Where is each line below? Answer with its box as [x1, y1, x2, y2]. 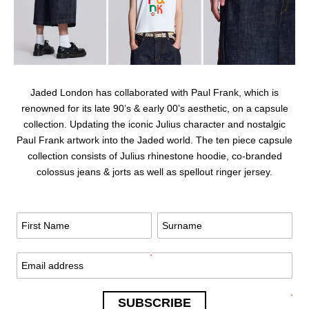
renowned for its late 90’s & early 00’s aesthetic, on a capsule [21, 103, 288, 114]
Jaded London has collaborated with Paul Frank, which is [30, 87, 279, 98]
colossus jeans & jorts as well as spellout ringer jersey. [37, 166, 272, 177]
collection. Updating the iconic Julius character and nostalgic [23, 119, 286, 130]
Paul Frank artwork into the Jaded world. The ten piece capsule [17, 134, 292, 146]
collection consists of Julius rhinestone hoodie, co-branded [27, 150, 282, 161]
